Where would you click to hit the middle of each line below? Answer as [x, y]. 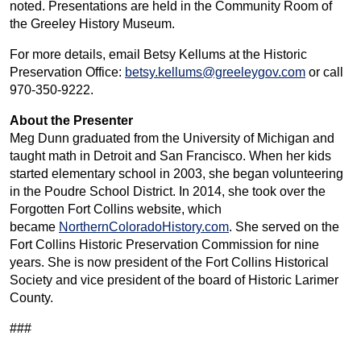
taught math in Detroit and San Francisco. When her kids [170, 156]
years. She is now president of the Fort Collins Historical [169, 262]
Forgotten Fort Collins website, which [116, 209]
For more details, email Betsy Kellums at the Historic [158, 54]
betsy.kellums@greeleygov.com [215, 72]
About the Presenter [73, 120]
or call [324, 72]
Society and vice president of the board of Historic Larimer [174, 280]
